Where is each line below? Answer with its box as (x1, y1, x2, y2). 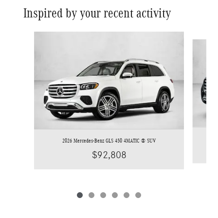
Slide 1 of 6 (11, 32, 43, 40)
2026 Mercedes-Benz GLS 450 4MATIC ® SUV (62, 137, 156, 144)
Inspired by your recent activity (23, 5, 171, 20)
